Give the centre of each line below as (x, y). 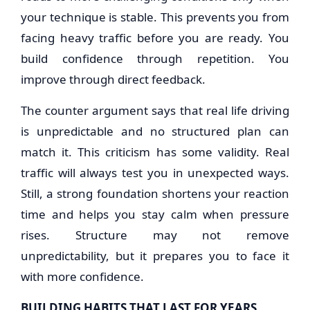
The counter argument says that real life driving (155, 110)
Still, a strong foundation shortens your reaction (155, 193)
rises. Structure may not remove (155, 235)
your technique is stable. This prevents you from (155, 17)
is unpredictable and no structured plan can (155, 131)
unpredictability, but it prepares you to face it (155, 256)
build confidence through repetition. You (155, 58)
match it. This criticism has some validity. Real (155, 152)
